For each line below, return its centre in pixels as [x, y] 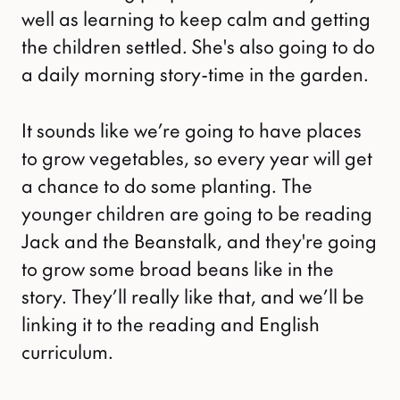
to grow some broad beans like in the [178, 269]
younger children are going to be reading [197, 213]
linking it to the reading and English [171, 324]
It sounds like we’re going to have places [192, 130]
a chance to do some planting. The [167, 186]
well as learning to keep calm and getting [196, 19]
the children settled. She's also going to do [198, 46]
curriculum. [67, 352]
